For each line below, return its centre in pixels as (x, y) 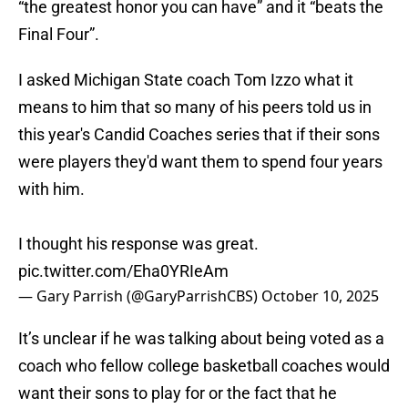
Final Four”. (59, 35)
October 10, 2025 (320, 296)
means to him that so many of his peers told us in (195, 107)
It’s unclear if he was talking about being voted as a (201, 339)
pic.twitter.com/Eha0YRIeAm (123, 271)
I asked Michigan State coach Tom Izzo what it (186, 80)
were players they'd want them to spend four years (200, 162)
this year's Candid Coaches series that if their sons (199, 135)
